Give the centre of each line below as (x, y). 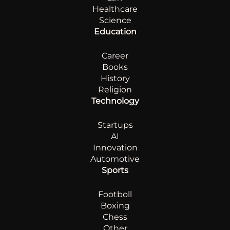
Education (115, 32)
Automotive (115, 159)
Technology (115, 101)
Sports (115, 170)
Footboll (115, 195)
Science (115, 21)
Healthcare (115, 9)
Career (115, 56)
